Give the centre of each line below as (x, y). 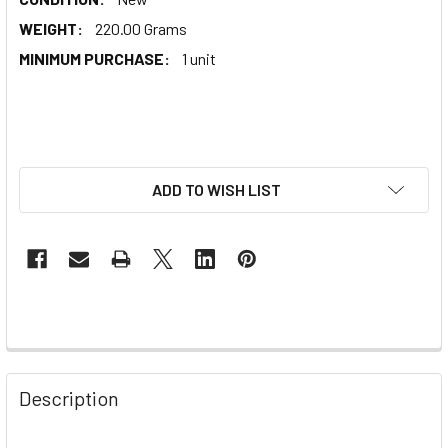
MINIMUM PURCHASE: (94, 58)
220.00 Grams (141, 28)
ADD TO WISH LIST (216, 189)
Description (69, 397)
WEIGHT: (51, 28)
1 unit (199, 58)
